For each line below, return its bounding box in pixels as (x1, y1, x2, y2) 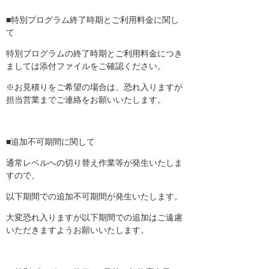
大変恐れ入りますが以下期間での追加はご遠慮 (6, 213, 183, 222)
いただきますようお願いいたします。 (6, 225, 149, 235)
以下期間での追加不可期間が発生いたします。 (6, 192, 183, 201)
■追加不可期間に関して (6, 137, 95, 147)
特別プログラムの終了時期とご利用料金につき (6, 49, 183, 58)
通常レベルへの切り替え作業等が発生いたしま (6, 158, 183, 168)
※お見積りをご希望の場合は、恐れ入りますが (6, 82, 183, 92)
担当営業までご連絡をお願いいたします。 (6, 95, 166, 104)
